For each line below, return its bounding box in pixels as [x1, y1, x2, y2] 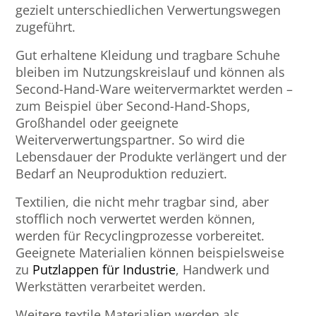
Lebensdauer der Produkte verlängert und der [16, 148, 287, 166]
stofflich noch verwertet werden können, [16, 210, 256, 228]
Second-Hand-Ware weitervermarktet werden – [16, 80, 293, 98]
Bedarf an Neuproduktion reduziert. [16, 165, 228, 183]
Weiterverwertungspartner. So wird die [16, 131, 245, 149]
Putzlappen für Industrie [32, 261, 176, 279]
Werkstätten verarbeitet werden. [16, 278, 207, 296]
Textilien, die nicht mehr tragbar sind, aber [16, 193, 269, 211]
